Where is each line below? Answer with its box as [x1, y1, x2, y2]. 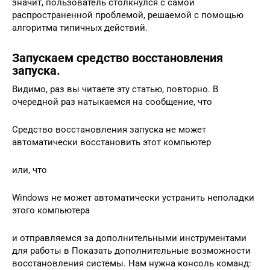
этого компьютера [12, 204, 90, 216]
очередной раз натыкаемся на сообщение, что [12, 96, 212, 107]
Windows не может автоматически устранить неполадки [12, 192, 254, 203]
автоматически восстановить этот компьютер [12, 136, 211, 148]
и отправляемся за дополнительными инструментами [12, 232, 246, 243]
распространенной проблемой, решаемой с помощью [12, 9, 243, 20]
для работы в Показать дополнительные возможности [12, 245, 251, 256]
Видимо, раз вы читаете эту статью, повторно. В [12, 83, 218, 95]
